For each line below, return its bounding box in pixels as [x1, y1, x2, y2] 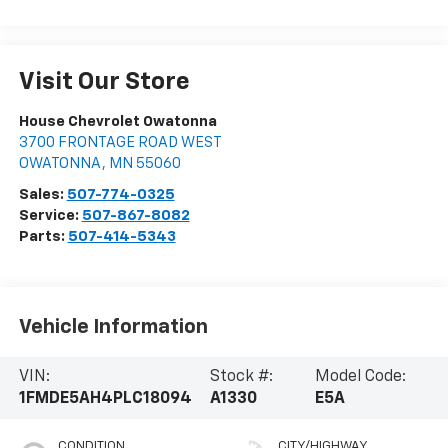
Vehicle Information [18, 317, 208, 338]
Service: [18, 207, 82, 223]
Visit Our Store [18, 69, 190, 94]
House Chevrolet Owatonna [18, 113, 217, 129]
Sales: [18, 186, 67, 202]
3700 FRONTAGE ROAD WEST [18, 134, 222, 150]
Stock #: [209, 369, 273, 386]
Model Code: [314, 369, 406, 386]
